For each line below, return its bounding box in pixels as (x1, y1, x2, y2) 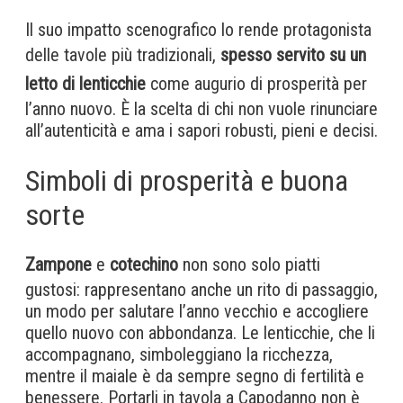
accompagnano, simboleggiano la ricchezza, (25, 343, 333, 365)
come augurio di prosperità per (146, 72, 367, 94)
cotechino (110, 253, 178, 275)
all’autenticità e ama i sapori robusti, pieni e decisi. (25, 119, 378, 141)
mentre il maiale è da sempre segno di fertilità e (25, 364, 364, 387)
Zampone (25, 253, 96, 275)
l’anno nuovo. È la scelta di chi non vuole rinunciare (25, 97, 378, 120)
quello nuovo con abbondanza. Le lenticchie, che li (25, 321, 375, 344)
